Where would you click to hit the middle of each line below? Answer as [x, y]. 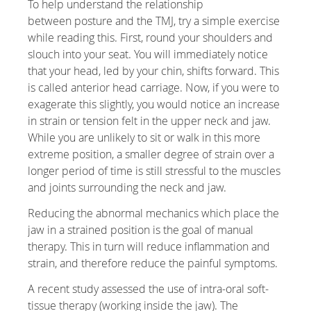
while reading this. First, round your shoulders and [151, 38]
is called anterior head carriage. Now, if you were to [154, 88]
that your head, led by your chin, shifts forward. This [154, 71]
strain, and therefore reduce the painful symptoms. [153, 263]
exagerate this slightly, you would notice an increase [154, 104]
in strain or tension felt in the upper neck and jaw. [150, 121]
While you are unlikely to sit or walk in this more [144, 138]
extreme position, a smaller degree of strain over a [151, 154]
